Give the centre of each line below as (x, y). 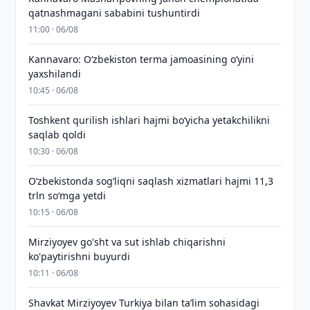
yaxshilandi (55, 74)
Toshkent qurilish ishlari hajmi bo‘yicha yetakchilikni (149, 120)
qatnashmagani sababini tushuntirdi (115, 13)
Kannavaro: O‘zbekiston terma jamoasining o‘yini (142, 59)
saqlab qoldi (57, 135)
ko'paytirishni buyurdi (80, 256)
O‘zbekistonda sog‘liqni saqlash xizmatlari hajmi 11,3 (151, 181)
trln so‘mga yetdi (67, 195)
